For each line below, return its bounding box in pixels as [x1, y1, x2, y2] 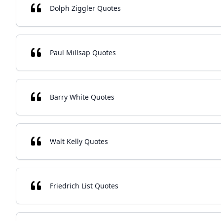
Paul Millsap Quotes [50, 48, 116, 57]
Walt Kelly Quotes [50, 137, 108, 146]
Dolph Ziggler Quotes [50, 3, 121, 13]
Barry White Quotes [50, 92, 114, 102]
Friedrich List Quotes [50, 181, 118, 190]
